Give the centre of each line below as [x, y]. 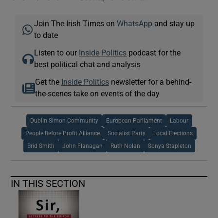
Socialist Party [127, 133]
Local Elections [173, 133]
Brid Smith [41, 146]
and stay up [174, 23]
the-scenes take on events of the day [97, 93]
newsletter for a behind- [150, 82]
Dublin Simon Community [64, 120]
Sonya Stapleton [169, 146]
